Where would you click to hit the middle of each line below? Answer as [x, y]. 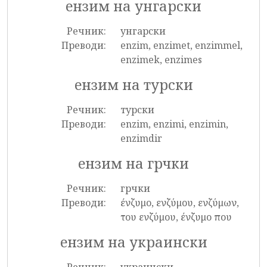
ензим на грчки [133, 163]
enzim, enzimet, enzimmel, [181, 45]
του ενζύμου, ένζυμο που [176, 217]
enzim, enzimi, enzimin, [174, 124]
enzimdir [141, 138]
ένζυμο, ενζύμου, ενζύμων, [179, 203]
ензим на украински [133, 242]
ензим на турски [133, 85]
